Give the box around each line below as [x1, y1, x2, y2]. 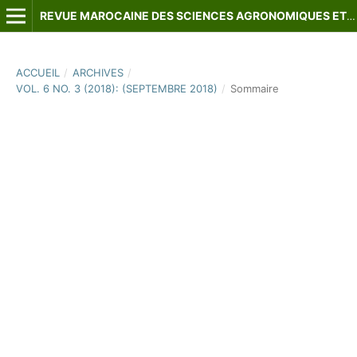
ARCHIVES [72, 65, 124, 79]
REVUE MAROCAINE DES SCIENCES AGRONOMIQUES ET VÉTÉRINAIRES [346, 10, 355, 22]
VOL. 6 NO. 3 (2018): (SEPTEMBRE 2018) [15, 81, 218, 95]
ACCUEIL [15, 65, 60, 79]
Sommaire [229, 81, 279, 95]
